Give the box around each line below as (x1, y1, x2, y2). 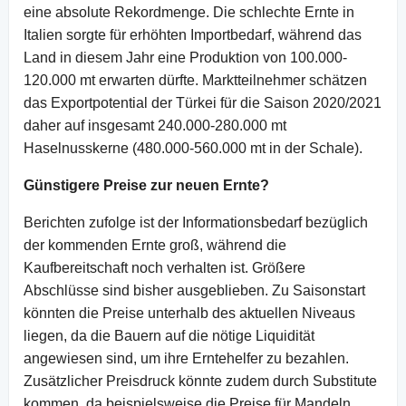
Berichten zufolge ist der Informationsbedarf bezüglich (24, 214, 368, 230)
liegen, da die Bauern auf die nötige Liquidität (24, 327, 314, 343)
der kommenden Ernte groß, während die (24, 237, 286, 253)
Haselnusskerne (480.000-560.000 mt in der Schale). (24, 140, 366, 156)
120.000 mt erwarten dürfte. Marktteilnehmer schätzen (24, 72, 367, 88)
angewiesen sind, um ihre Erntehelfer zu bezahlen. (24, 350, 349, 366)
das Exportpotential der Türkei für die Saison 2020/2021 (24, 94, 382, 111)
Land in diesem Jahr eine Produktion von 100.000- (24, 49, 347, 65)
